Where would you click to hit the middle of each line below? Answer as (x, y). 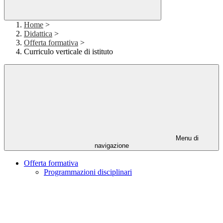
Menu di (186, 138)
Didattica (38, 34)
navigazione (111, 146)
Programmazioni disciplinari (88, 172)
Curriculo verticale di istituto (68, 52)
